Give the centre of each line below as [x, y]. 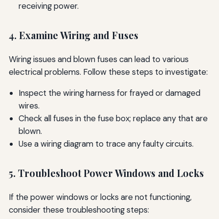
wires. [29, 105]
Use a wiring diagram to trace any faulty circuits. [106, 143]
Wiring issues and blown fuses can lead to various [99, 59]
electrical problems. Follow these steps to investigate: [108, 72]
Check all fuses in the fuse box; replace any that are [113, 118]
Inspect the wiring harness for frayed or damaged [109, 93]
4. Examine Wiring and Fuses [73, 35]
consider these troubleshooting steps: [79, 209]
